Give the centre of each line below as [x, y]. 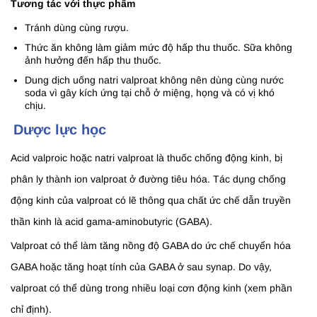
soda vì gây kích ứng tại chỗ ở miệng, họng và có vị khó [150, 93]
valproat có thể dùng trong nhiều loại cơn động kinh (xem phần [151, 288]
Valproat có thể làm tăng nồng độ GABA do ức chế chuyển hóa [151, 246]
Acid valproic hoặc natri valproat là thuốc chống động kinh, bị [146, 158]
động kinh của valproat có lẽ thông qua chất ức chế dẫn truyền [151, 201]
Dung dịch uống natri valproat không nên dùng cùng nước [154, 80]
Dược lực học [60, 130]
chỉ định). [31, 310]
